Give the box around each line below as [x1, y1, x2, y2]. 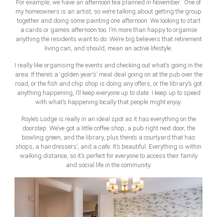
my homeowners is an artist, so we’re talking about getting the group [15, 8, 201, 15]
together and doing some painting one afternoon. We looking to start [16, 17, 201, 25]
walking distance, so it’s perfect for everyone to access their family [19, 152, 198, 160]
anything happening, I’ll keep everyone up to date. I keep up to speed [16, 89, 201, 97]
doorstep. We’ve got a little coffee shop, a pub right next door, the [22, 124, 195, 132]
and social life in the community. [65, 161, 152, 169]
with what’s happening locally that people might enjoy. [35, 98, 182, 106]
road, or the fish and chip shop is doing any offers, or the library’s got [15, 80, 202, 88]
